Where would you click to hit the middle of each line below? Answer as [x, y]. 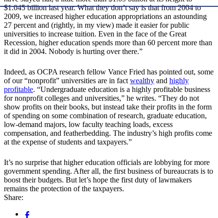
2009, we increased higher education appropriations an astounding [105, 17]
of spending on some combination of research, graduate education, [105, 116]
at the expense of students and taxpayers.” [68, 142]
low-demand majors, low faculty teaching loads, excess [88, 125]
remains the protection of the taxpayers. [64, 189]
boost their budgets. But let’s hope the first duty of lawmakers [98, 180]
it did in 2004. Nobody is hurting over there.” [73, 52]
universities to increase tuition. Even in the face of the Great [95, 34]
